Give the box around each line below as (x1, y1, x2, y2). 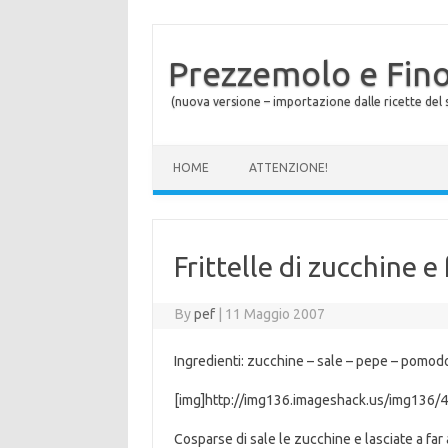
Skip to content (153, 144, 247, 160)
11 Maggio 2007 (225, 306, 326, 322)
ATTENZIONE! (249, 161, 328, 174)
